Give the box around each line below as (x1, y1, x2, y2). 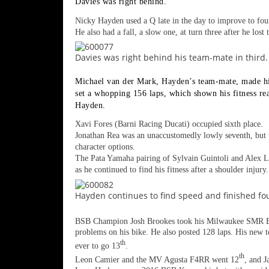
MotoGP (14, 96, 47, 107)
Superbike (14, 132, 58, 144)
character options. (75, 142, 135, 152)
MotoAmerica (14, 156, 71, 168)
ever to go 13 (75, 241, 120, 250)
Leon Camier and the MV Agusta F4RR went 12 (75, 255, 239, 264)
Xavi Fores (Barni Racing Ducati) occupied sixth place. (75, 119, 263, 129)
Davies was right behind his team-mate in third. (75, 51, 268, 63)
